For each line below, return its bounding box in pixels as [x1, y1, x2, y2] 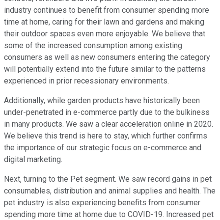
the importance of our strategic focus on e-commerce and [4, 143, 201, 153]
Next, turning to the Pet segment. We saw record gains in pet [4, 174, 212, 184]
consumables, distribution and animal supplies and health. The [4, 186, 216, 196]
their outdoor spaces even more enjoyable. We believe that [4, 29, 205, 39]
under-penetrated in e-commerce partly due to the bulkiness [4, 108, 210, 117]
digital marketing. [4, 155, 62, 165]
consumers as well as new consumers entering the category [4, 53, 210, 62]
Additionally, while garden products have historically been [4, 96, 200, 106]
